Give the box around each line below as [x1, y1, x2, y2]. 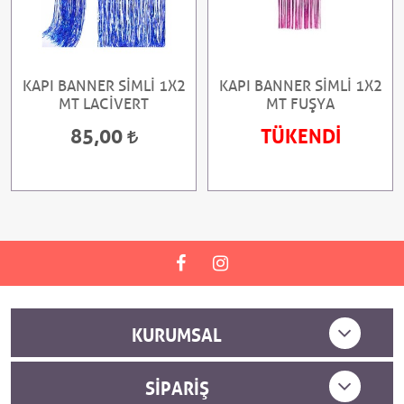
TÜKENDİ [260, 118, 341, 150]
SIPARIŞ [144, 372, 209, 400]
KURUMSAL [132, 318, 223, 347]
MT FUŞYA [266, 95, 335, 114]
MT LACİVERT [59, 95, 149, 114]
